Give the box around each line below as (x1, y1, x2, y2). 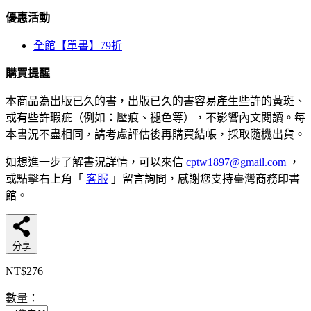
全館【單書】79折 (33, 40, 122, 52)
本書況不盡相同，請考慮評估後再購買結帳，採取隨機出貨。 (6, 128, 305, 141)
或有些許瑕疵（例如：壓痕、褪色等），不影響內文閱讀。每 (6, 112, 305, 124)
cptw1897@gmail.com (186, 156, 286, 169)
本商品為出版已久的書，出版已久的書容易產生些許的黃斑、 (6, 95, 305, 108)
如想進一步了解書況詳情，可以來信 (6, 156, 186, 169)
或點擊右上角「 (6, 173, 86, 185)
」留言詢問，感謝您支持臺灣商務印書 (108, 173, 300, 185)
